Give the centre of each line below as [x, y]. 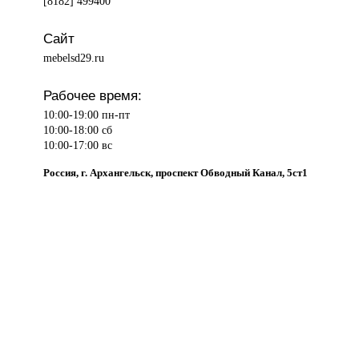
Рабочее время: [93, 96]
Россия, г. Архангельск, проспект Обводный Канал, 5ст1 [176, 172]
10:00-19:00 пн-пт [87, 115]
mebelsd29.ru [74, 58]
